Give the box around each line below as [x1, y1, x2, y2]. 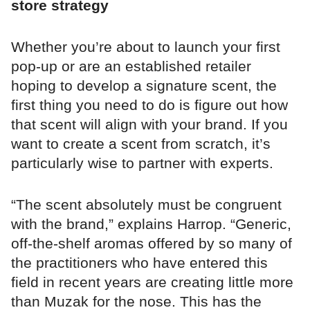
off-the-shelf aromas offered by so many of [11, 235, 292, 251]
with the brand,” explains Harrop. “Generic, [11, 215, 291, 232]
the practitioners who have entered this [11, 254, 268, 271]
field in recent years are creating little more [11, 273, 293, 290]
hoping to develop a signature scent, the [11, 77, 277, 93]
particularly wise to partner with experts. [11, 154, 273, 171]
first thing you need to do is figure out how [11, 96, 288, 113]
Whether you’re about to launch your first [11, 38, 280, 55]
